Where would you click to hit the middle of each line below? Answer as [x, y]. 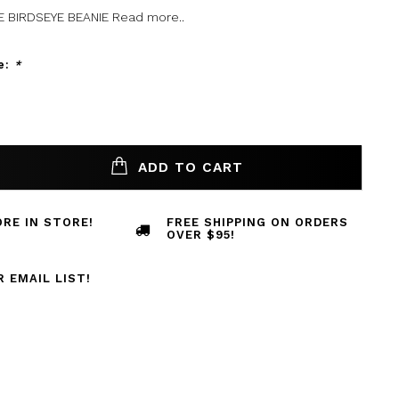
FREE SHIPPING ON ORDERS [258, 222]
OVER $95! [201, 235]
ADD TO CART [187, 167]
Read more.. [148, 17]
